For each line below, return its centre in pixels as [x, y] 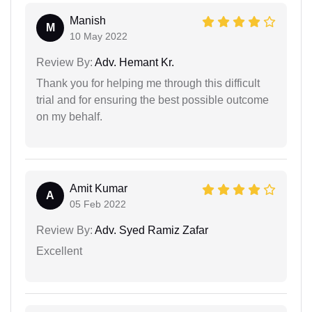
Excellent [59, 251]
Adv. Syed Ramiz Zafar [150, 230]
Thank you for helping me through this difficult [148, 83]
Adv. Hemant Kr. [133, 62]
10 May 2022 [99, 36]
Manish [88, 21]
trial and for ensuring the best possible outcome [153, 100]
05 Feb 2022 [98, 204]
